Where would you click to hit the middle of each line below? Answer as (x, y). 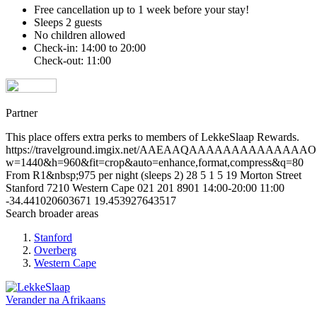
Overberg (55, 250)
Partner (22, 113)
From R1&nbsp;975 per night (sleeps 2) (96, 175)
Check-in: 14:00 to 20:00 (90, 48)
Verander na (33, 300)
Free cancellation (72, 10)
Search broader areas (52, 214)
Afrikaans (83, 300)
